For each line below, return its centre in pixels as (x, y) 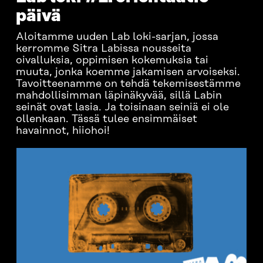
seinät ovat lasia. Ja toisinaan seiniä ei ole (122, 107)
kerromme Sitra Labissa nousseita (103, 49)
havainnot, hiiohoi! (63, 131)
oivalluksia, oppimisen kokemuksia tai (112, 60)
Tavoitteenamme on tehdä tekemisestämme (128, 84)
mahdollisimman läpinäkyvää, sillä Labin (119, 96)
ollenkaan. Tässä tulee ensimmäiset (106, 119)
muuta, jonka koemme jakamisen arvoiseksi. (128, 72)
